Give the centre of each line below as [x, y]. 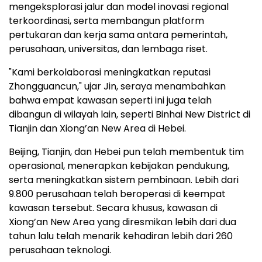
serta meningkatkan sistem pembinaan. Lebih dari [124, 180]
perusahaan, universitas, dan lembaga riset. [108, 49]
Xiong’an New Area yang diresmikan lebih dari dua [123, 222]
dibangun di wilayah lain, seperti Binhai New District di [130, 115]
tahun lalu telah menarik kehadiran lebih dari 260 [121, 236]
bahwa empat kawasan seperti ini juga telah [110, 101]
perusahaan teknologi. [60, 250]
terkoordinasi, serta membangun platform [106, 21]
